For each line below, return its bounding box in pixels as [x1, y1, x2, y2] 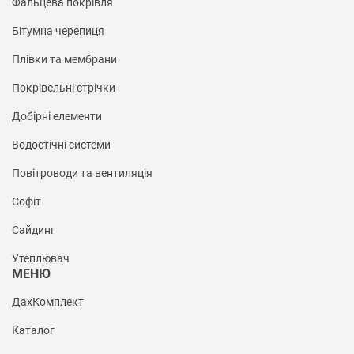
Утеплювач [12, 252, 70, 265]
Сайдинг [12, 224, 55, 237]
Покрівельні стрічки [12, 81, 115, 95]
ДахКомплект [12, 296, 84, 309]
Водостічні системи [12, 138, 111, 152]
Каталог [12, 324, 55, 337]
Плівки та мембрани [12, 53, 117, 66]
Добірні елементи [12, 110, 102, 123]
